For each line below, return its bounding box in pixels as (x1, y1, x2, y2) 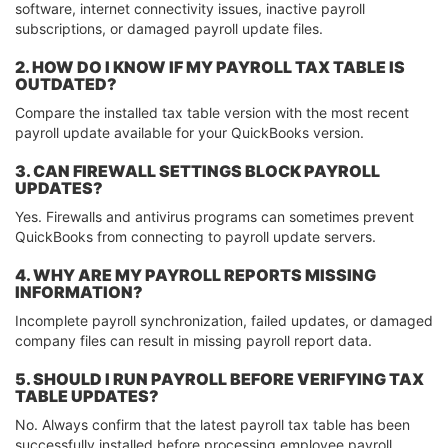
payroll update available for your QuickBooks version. (15, 123, 364, 141)
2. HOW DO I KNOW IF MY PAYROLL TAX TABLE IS (15, 56, 405, 77)
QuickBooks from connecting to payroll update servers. (15, 227, 376, 245)
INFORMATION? (15, 281, 143, 302)
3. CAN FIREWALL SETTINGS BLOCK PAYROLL (15, 160, 380, 181)
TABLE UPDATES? (15, 385, 159, 406)
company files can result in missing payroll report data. (15, 331, 372, 349)
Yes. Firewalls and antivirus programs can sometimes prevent (15, 207, 414, 225)
